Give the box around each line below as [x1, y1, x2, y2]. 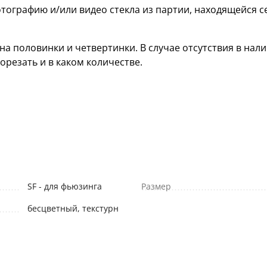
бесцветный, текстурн [27, 202, 119, 214]
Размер [141, 180, 171, 192]
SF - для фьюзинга [27, 180, 102, 192]
